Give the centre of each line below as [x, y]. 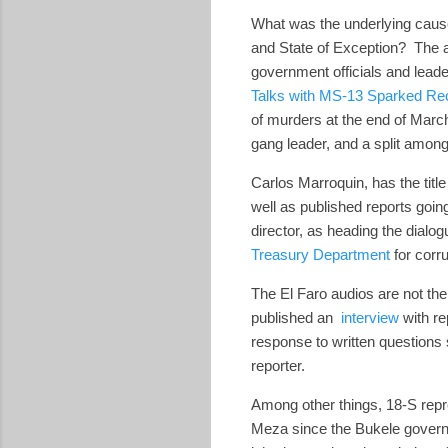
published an [296, 317]
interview [370, 317]
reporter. [284, 365]
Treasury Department [320, 254]
